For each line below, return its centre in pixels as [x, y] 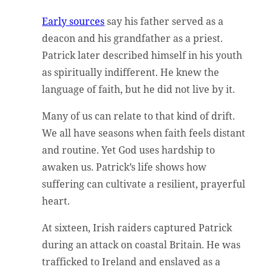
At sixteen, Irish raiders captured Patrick [137, 227]
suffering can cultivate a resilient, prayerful [144, 184]
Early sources [73, 21]
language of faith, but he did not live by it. [140, 89]
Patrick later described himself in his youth [142, 55]
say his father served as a [164, 21]
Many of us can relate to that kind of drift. [139, 116]
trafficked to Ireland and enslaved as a [131, 261]
